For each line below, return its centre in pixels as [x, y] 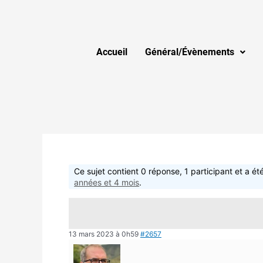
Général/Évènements [190, 52]
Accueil [112, 52]
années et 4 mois [107, 182]
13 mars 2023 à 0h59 [104, 234]
